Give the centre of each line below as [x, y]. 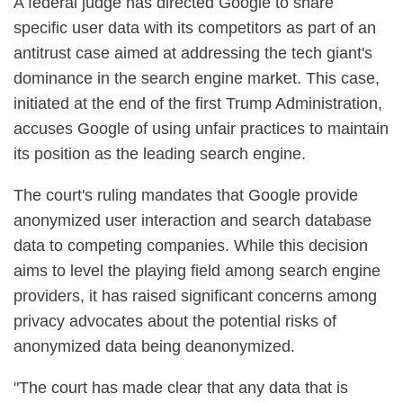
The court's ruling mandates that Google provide [186, 195]
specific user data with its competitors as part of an [195, 28]
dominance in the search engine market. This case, [197, 78]
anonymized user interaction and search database [193, 220]
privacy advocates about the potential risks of [175, 321]
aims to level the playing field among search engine [197, 271]
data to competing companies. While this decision [191, 246]
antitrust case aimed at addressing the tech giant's [193, 53]
